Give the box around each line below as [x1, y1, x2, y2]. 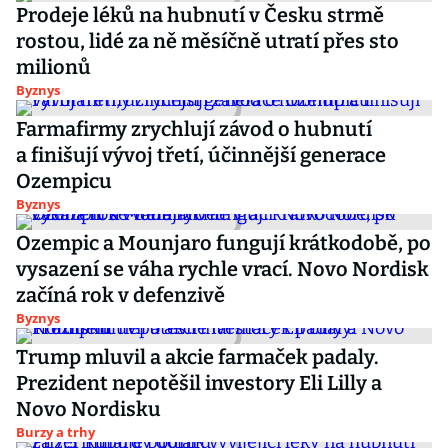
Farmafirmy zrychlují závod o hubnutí [16, 117, 372, 141]
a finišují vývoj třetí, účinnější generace [16, 143, 386, 167]
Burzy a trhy [16, 423, 95, 441]
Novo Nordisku [16, 397, 161, 421]
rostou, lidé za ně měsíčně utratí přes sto [16, 29, 399, 53]
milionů [16, 55, 91, 79]
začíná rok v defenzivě [16, 283, 225, 307]
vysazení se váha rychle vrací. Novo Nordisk [16, 257, 429, 281]
